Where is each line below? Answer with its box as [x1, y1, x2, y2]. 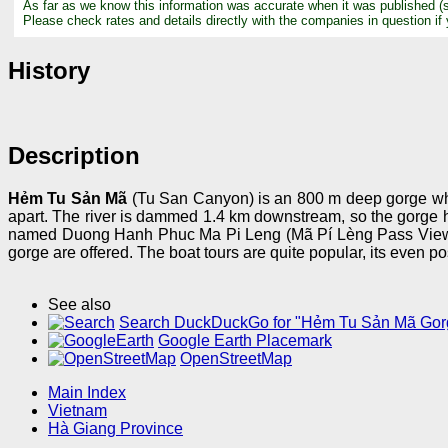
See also [48, 296, 111, 314]
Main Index [48, 384, 126, 402]
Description [8, 142, 140, 170]
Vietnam [48, 402, 107, 420]
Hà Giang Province [48, 420, 183, 438]
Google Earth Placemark [158, 332, 332, 350]
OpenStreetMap [180, 350, 292, 368]
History [8, 56, 90, 84]
